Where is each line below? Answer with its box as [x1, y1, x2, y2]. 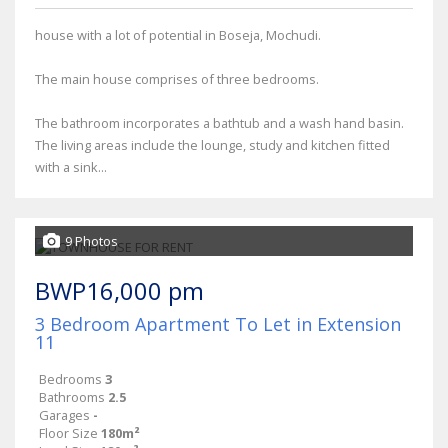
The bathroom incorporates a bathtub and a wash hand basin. [35, 113, 404, 132]
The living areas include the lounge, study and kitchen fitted [35, 135, 390, 154]
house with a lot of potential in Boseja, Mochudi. [35, 25, 321, 44]
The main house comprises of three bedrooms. [35, 69, 319, 88]
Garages [39, 405, 90, 424]
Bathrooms [39, 387, 105, 406]
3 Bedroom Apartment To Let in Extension [35, 311, 401, 336]
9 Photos [65, 231, 118, 250]
